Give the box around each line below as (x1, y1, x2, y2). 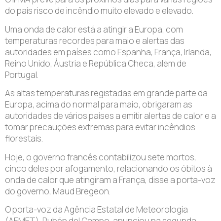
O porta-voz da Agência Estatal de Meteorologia (5, 203, 188, 215)
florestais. (5, 133, 43, 145)
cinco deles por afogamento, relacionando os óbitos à (5, 162, 212, 174)
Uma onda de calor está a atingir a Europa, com (5, 23, 183, 35)
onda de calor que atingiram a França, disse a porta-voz (5, 174, 216, 185)
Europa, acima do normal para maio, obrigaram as (5, 99, 192, 110)
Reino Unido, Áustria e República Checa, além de (5, 57, 186, 69)
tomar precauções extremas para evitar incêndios (5, 121, 195, 133)
